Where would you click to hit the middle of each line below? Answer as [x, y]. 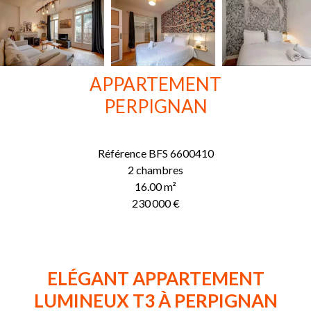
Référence [122, 153]
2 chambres [155, 169]
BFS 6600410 [180, 153]
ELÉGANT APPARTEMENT [155, 278]
